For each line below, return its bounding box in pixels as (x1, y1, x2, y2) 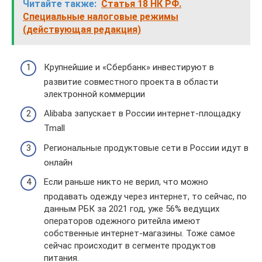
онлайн (44, 157, 73, 168)
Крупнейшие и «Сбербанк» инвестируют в (44, 61, 214, 73)
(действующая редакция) (23, 24, 141, 35)
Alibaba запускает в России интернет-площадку (44, 108, 240, 119)
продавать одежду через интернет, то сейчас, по (44, 191, 247, 202)
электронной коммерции (44, 88, 145, 99)
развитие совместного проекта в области (44, 76, 218, 87)
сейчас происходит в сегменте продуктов (44, 240, 216, 251)
